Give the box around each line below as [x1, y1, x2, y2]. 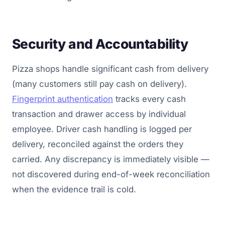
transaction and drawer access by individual [12, 109, 186, 120]
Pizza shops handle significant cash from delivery [12, 64, 208, 74]
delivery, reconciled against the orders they [12, 139, 183, 150]
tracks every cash [113, 94, 186, 104]
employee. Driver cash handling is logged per [12, 124, 192, 135]
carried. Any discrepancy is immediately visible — [12, 154, 209, 165]
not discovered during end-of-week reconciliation [12, 169, 210, 180]
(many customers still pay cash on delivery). [12, 79, 187, 89]
